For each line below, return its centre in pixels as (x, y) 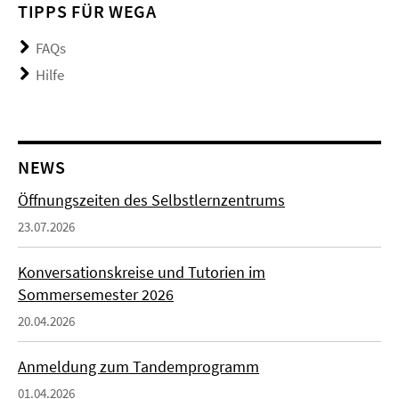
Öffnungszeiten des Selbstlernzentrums (151, 200)
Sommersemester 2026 (96, 295)
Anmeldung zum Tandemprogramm (138, 367)
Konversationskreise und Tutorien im (142, 273)
